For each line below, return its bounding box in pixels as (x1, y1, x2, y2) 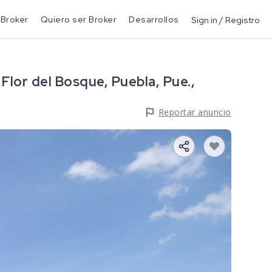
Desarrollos (129, 14, 179, 25)
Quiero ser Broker (40, 14, 117, 25)
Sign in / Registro (191, 14, 260, 25)
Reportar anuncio (158, 106, 231, 118)
